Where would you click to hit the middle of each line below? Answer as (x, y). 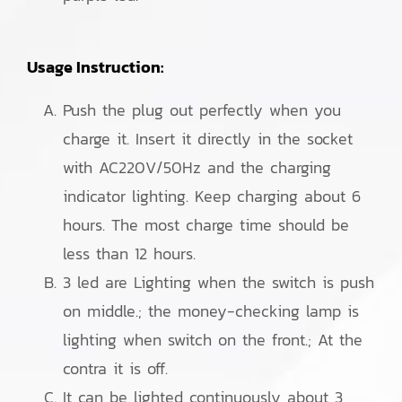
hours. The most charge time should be (206, 225)
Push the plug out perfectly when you (202, 110)
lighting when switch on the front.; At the (213, 340)
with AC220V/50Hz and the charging (197, 167)
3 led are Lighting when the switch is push (218, 282)
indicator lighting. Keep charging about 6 (212, 196)
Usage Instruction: (95, 67)
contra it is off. (115, 368)
